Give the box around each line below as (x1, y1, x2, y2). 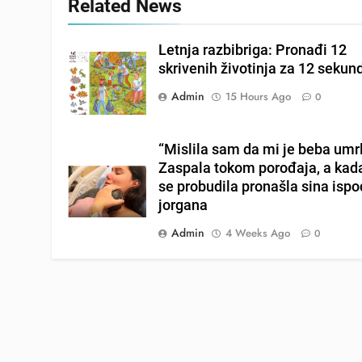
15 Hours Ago (225, 89, 292, 105)
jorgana (158, 197, 208, 214)
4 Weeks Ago (225, 225, 291, 242)
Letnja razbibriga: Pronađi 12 (158, 42, 347, 59)
